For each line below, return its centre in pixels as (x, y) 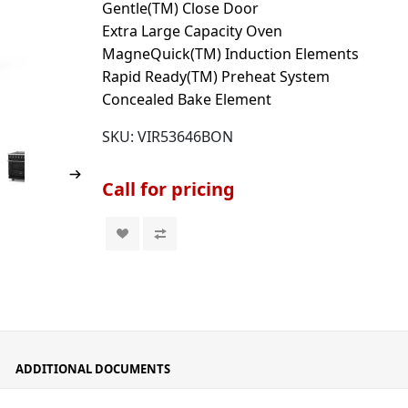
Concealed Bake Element (187, 99)
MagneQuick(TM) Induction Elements (231, 54)
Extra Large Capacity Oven (193, 31)
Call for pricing (169, 189)
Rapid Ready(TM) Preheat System (216, 76)
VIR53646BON (186, 137)
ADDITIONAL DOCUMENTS (93, 369)
